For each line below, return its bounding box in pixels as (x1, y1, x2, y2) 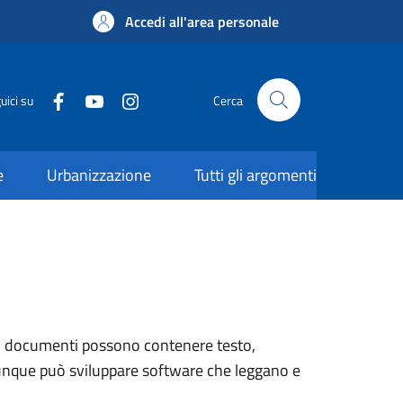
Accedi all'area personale (125, 11, 279, 32)
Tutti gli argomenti (194, 163, 317, 187)
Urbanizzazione (47, 163, 151, 187)
